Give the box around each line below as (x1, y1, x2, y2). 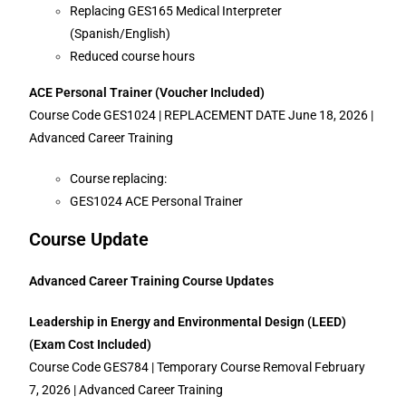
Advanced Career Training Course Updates (29, 274, 275, 288)
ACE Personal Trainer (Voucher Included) (29, 85, 266, 100)
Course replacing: (70, 171, 173, 186)
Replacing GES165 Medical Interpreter (70, 4, 283, 18)
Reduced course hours (70, 49, 201, 63)
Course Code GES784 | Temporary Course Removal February (29, 360, 366, 374)
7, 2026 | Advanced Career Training (29, 382, 227, 397)
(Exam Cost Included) (29, 337, 152, 352)
